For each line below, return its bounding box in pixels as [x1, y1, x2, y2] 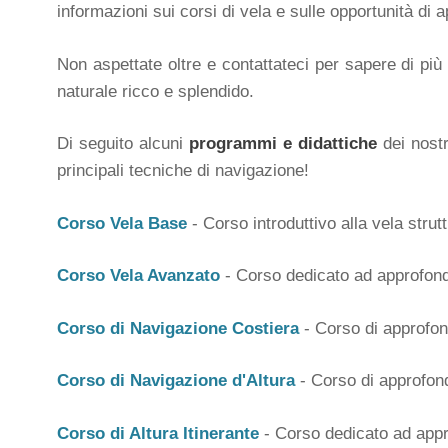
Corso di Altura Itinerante [57, 423, 259, 443]
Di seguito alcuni [57, 134, 189, 153]
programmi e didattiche [188, 134, 377, 153]
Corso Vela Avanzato [57, 266, 220, 285]
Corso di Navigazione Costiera [57, 318, 299, 338]
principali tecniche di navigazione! [57, 161, 309, 180]
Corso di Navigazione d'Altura [57, 371, 295, 390]
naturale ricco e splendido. [57, 81, 254, 101]
